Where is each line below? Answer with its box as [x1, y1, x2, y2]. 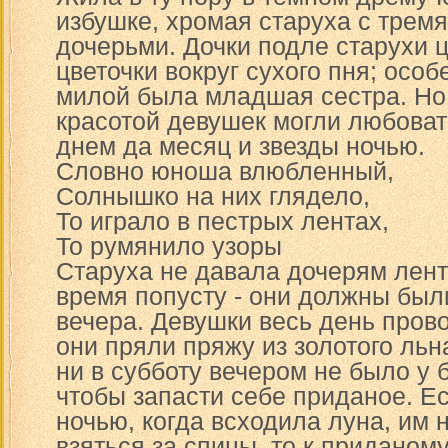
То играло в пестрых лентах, [56, 207, 389, 235]
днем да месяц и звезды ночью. [56, 132, 425, 160]
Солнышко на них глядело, [56, 182, 370, 210]
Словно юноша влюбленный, [56, 157, 394, 185]
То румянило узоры [56, 232, 282, 260]
